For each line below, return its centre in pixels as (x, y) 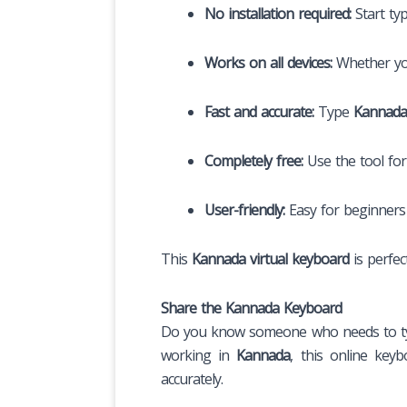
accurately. (192, 378)
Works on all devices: (268, 62)
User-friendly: (244, 209)
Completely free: (253, 160)
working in (199, 355)
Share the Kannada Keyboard (251, 308)
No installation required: (278, 13)
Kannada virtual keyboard (270, 258)
